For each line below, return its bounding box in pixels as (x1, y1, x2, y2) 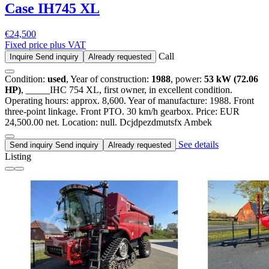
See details (176, 139, 219, 150)
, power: (171, 74, 204, 85)
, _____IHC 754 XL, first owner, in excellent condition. (21, 85, 232, 95)
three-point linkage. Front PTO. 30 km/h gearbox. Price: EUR (5, 106, 240, 117)
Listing (5, 151, 31, 162)
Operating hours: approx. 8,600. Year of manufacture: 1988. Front (5, 95, 254, 106)
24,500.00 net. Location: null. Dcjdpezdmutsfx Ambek (5, 117, 212, 128)
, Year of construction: (66, 74, 151, 85)
